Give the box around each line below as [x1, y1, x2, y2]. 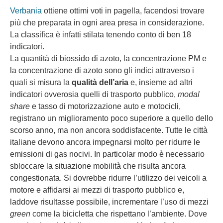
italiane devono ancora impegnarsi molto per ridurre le [10, 137, 200, 146]
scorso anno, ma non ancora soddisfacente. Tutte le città [10, 125, 208, 134]
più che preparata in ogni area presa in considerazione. [10, 18, 204, 27]
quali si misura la [10, 78, 72, 87]
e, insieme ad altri [128, 78, 193, 87]
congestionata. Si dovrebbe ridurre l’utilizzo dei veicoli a [10, 173, 207, 182]
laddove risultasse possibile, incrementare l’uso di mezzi [10, 197, 209, 206]
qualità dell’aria [72, 78, 128, 87]
